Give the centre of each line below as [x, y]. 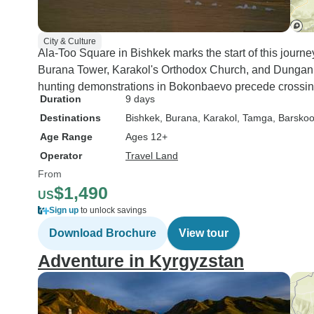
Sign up [64, 210]
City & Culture [70, 41]
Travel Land [152, 156]
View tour [204, 233]
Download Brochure [103, 233]
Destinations [70, 118]
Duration [61, 99]
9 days [140, 99]
